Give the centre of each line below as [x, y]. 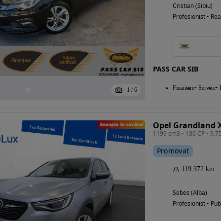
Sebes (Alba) [190, 193]
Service [207, 88]
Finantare [183, 88]
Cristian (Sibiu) [192, 6]
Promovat [173, 151]
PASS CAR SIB [175, 69]
